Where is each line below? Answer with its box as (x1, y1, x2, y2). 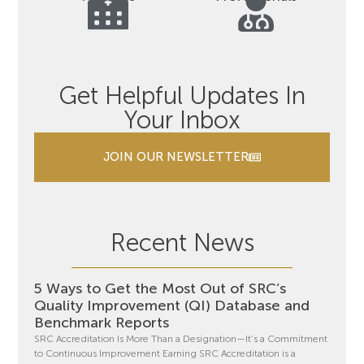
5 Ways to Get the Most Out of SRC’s (34, 279, 287, 298)
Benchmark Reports (34, 314, 170, 332)
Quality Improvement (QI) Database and (34, 297, 310, 315)
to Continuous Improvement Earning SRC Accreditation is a (34, 348, 297, 360)
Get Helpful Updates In (58, 81, 305, 111)
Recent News (110, 228, 254, 258)
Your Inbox (123, 106, 240, 136)
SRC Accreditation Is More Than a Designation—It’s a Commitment (34, 333, 328, 345)
